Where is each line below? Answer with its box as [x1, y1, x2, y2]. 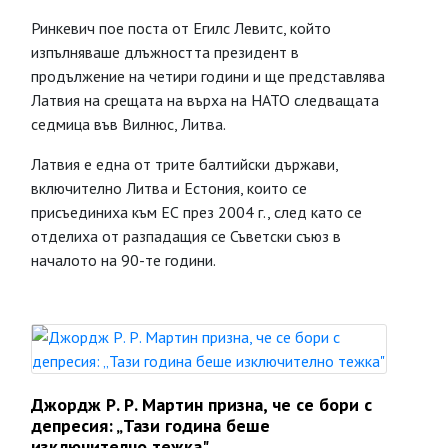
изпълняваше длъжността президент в [31, 42, 299, 62]
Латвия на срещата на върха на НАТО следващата [31, 90, 379, 110]
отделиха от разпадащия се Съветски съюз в [31, 226, 341, 246]
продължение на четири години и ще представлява [31, 66, 385, 86]
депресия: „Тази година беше [31, 414, 270, 437]
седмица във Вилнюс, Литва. [31, 114, 226, 134]
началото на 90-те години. [31, 250, 216, 270]
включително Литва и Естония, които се [31, 178, 307, 198]
